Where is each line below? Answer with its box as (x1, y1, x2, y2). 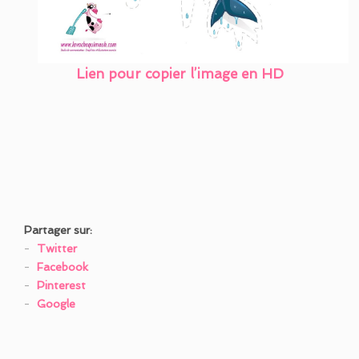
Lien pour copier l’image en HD (75, 65, 284, 82)
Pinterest (37, 278, 86, 292)
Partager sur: (24, 223, 92, 236)
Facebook (37, 260, 88, 273)
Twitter (37, 241, 77, 255)
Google (37, 296, 75, 310)
